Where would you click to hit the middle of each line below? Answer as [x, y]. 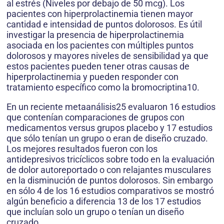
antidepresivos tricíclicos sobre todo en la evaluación [110, 159]
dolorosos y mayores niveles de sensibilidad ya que [107, 56]
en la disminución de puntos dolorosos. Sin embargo [110, 180]
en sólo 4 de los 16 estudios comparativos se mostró [110, 191]
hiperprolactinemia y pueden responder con [92, 77]
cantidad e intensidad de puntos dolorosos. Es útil [104, 24]
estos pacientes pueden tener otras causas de [98, 66]
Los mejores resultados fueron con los [82, 149]
